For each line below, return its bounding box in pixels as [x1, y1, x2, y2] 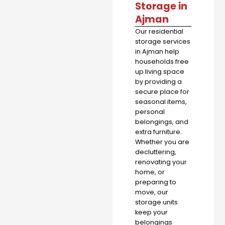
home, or [135, 168, 165, 177]
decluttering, [135, 148, 176, 157]
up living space [135, 67, 184, 76]
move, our [135, 188, 168, 197]
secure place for [135, 87, 189, 96]
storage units [135, 198, 178, 207]
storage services [135, 37, 190, 46]
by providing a [135, 77, 182, 86]
